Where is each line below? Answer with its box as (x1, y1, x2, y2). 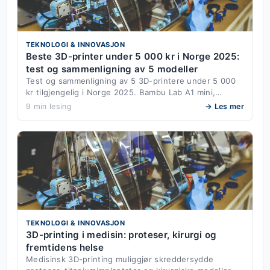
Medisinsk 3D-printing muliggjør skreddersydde (26, 254, 214, 265)
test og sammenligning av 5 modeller (26, 63, 198, 75)
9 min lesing (26, 102, 72, 111)
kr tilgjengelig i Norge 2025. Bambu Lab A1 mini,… (26, 87, 222, 98)
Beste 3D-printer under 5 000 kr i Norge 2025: (26, 51, 240, 63)
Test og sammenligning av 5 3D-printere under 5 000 (26, 76, 236, 86)
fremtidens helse (26, 242, 104, 254)
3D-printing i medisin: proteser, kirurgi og (26, 229, 217, 241)
